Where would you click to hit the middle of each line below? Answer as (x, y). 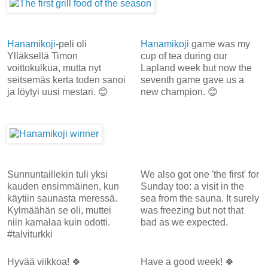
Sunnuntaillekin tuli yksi (57, 174)
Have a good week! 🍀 (187, 261)
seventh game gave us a (192, 80)
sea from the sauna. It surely (200, 198)
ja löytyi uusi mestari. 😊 (58, 92)
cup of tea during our (184, 56)
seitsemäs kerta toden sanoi (66, 80)
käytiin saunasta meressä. (62, 198)
